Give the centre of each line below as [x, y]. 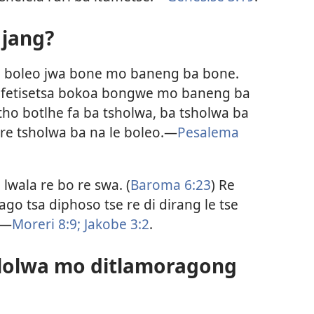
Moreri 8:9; [46, 224]
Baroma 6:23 [171, 185]
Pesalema [208, 132]
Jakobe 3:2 [115, 224]
